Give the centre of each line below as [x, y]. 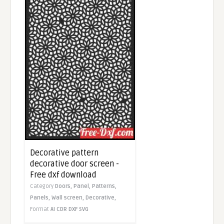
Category [43, 186]
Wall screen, [69, 198]
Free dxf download [63, 175]
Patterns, [104, 186]
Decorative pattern [64, 153]
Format [40, 209]
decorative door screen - [75, 164]
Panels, [41, 198]
